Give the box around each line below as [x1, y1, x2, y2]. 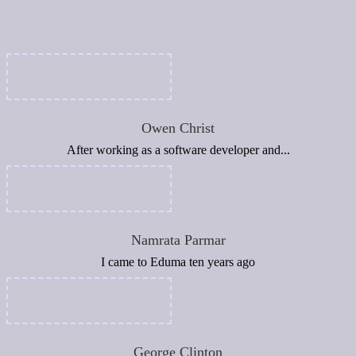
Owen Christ [141, 120, 215, 136]
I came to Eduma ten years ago [101, 255, 255, 269]
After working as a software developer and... [66, 143, 290, 157]
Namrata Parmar [130, 232, 226, 248]
